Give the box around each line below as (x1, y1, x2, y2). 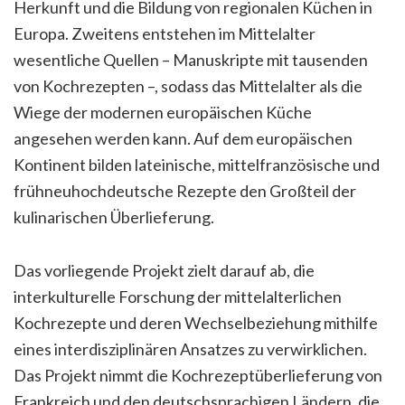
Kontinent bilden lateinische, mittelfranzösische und (14, 155, 380, 174)
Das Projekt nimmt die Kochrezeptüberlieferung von (14, 365, 382, 385)
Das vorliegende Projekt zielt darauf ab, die (14, 260, 315, 280)
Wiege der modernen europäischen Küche (14, 102, 312, 122)
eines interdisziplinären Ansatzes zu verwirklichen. (14, 339, 367, 359)
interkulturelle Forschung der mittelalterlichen (14, 287, 342, 306)
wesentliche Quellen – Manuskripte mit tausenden (14, 50, 368, 70)
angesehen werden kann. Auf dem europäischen (14, 128, 353, 148)
